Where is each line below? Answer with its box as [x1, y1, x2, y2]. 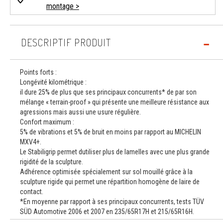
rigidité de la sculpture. [20, 158, 83, 166]
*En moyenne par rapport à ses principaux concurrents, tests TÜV [20, 198, 204, 206]
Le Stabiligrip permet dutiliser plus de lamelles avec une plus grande [20, 148, 210, 156]
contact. [20, 188, 43, 196]
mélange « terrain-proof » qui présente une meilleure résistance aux [20, 98, 209, 106]
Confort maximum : [20, 118, 74, 126]
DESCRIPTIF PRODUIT [20, 36, 111, 49]
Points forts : [20, 68, 57, 76]
